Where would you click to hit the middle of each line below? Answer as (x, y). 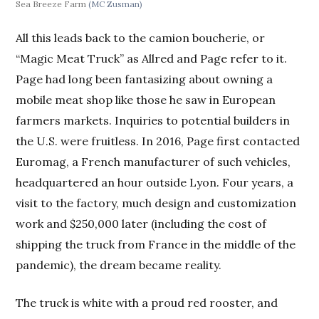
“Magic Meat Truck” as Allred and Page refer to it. (152, 58)
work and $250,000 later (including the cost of (141, 223)
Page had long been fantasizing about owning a (145, 79)
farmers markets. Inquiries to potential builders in (153, 120)
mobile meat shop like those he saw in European (146, 99)
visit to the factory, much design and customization (156, 203)
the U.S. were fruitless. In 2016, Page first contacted (158, 141)
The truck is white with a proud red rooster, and (147, 302)
